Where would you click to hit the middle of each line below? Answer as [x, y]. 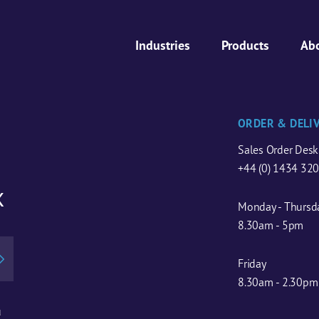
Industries [163, 45]
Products [245, 45]
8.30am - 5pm [271, 225]
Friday [252, 264]
